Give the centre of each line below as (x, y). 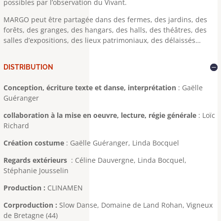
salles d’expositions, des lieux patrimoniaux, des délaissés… (102, 40)
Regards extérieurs (36, 160)
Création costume (34, 143)
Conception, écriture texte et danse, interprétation (90, 88)
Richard (16, 126)
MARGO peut (25, 19)
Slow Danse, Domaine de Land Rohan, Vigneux (136, 205)
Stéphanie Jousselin (36, 170)
